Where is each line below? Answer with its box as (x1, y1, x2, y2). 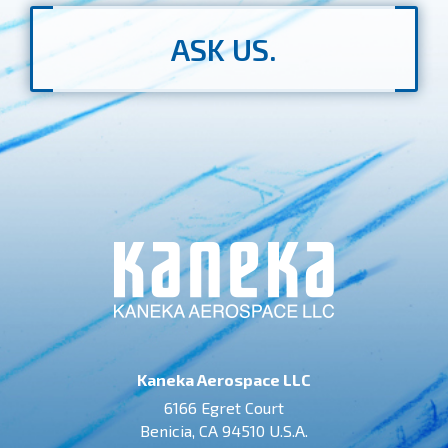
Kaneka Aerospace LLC (137, 370, 311, 389)
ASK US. (171, 31, 277, 67)
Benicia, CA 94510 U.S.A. (140, 421, 308, 440)
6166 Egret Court (164, 398, 284, 417)
